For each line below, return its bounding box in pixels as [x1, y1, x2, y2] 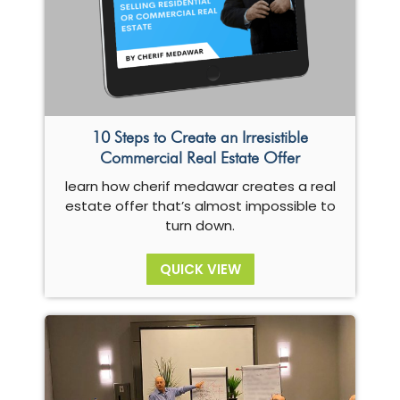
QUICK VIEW [159, 259, 241, 279]
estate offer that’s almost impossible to [64, 196, 336, 215]
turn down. [165, 215, 235, 235]
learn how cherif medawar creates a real [64, 176, 336, 196]
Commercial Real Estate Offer [100, 147, 300, 167]
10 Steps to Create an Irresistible [92, 127, 308, 146]
